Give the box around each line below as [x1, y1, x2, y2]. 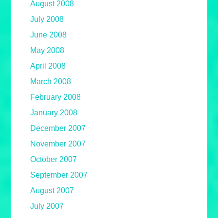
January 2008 [30, 109, 78, 117]
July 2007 [30, 202, 64, 211]
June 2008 [30, 31, 67, 39]
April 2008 [30, 62, 66, 71]
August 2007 [30, 186, 74, 195]
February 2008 [30, 93, 81, 102]
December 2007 [30, 124, 86, 133]
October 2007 [30, 155, 77, 164]
